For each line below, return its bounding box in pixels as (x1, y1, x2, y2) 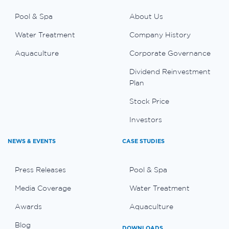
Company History (129, 30, 191, 39)
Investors (129, 115, 162, 124)
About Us (129, 12, 163, 20)
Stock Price (129, 97, 169, 105)
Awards (15, 202, 42, 211)
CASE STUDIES (122, 138, 165, 144)
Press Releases (15, 165, 66, 174)
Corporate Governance (129, 49, 211, 57)
